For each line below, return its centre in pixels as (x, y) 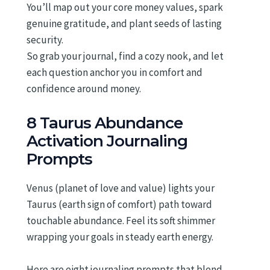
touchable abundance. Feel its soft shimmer (121, 220)
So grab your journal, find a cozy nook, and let (125, 56)
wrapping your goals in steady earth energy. (120, 237)
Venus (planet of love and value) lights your (121, 188)
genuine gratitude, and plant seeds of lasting (124, 24)
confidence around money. (84, 89)
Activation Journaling (107, 141)
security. (45, 40)
